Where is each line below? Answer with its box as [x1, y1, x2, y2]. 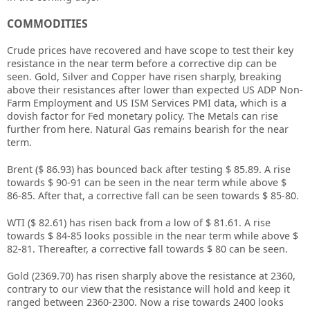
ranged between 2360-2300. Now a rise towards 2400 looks [7, 295, 284, 309]
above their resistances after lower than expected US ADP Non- [7, 83, 303, 96]
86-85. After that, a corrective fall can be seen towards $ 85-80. [7, 189, 299, 202]
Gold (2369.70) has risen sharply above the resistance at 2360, [7, 269, 295, 282]
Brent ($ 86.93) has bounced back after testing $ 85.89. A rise [7, 163, 291, 176]
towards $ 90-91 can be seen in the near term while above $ [7, 176, 286, 189]
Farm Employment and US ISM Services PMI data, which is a [7, 96, 286, 109]
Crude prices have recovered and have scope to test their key [7, 44, 293, 57]
